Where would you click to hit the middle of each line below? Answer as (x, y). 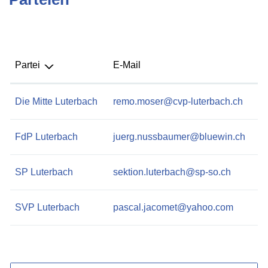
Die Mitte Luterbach (56, 101)
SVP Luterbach (47, 207)
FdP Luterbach (46, 136)
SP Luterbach (44, 172)
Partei (28, 65)
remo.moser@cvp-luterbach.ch (178, 101)
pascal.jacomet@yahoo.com (173, 207)
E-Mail (127, 65)
